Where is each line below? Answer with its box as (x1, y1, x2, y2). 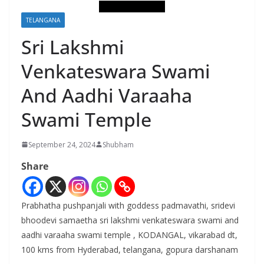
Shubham (103, 139, 134, 150)
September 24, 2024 (28, 139, 95, 150)
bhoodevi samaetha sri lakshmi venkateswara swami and (21, 214, 239, 226)
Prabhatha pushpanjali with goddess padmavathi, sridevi (21, 199, 235, 211)
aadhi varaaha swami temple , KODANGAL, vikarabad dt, (21, 229, 237, 240)
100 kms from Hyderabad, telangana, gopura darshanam (21, 243, 238, 255)
